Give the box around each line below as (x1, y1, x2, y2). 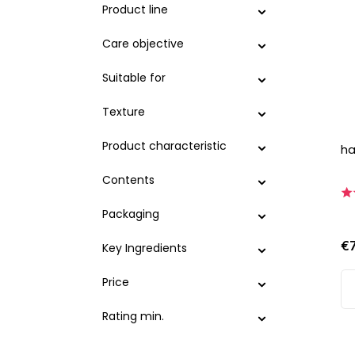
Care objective (102, 36, 184, 52)
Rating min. (102, 308, 164, 324)
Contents (102, 172, 155, 188)
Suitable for (102, 70, 166, 86)
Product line (102, 2, 168, 17)
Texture (102, 104, 145, 120)
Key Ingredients (102, 240, 187, 256)
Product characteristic (102, 138, 227, 154)
